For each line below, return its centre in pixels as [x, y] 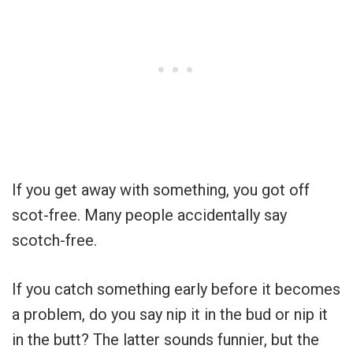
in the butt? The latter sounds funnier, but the [165, 339]
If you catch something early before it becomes [176, 289]
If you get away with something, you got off [161, 190]
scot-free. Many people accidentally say [149, 215]
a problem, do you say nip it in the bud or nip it [170, 314]
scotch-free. [54, 240]
